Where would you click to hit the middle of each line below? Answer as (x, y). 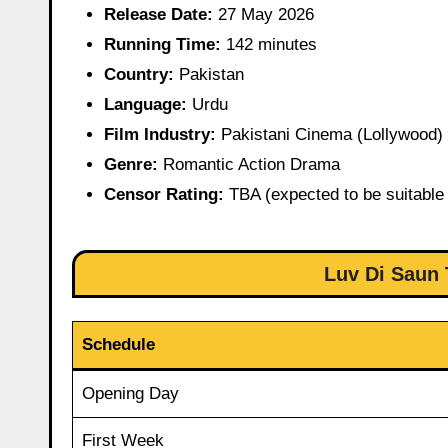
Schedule (118, 344)
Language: (145, 105)
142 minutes (269, 45)
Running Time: (162, 45)
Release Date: (158, 15)
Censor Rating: (164, 195)
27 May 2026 (263, 15)
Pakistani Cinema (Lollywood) (329, 135)
